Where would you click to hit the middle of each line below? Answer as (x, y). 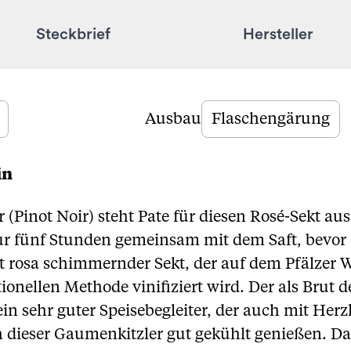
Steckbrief (73, 34)
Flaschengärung (271, 119)
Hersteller (278, 34)
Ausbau (173, 119)
